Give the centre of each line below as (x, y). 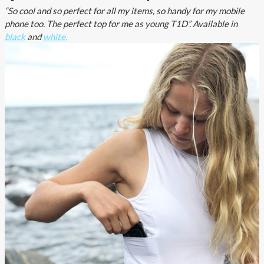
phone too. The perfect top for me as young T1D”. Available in (121, 23)
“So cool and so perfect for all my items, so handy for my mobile (124, 10)
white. (55, 36)
